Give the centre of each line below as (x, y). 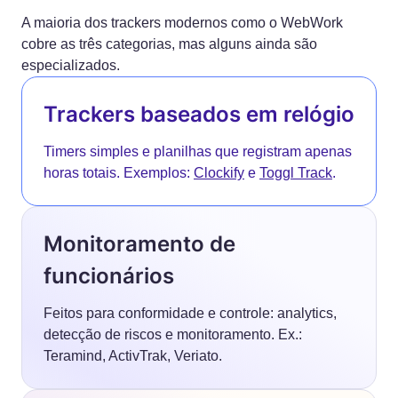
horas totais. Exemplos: (119, 173)
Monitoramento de (139, 244)
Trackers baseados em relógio (199, 114)
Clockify (219, 173)
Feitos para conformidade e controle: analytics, (190, 313)
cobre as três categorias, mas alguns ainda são (169, 44)
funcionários (109, 276)
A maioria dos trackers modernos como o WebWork (182, 23)
